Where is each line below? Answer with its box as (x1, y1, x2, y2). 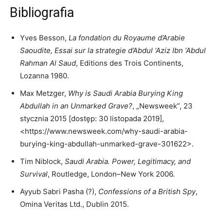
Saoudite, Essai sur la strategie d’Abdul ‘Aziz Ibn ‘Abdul (20, 46, 206, 55)
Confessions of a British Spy (96, 187, 196, 197)
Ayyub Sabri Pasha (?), (20, 187, 96, 197)
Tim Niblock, (20, 157, 65, 166)
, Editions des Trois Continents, (76, 58, 183, 68)
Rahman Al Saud (20, 58, 76, 68)
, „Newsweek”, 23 (132, 101, 193, 111)
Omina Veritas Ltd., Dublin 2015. (20, 200, 129, 209)
